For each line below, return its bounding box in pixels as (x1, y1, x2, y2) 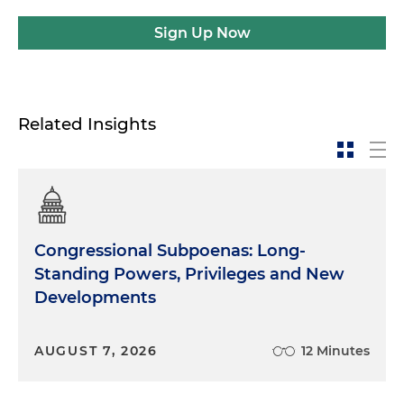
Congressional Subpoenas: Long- (34, 240, 306, 261)
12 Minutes (301, 342, 370, 359)
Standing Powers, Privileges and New (34, 263, 344, 284)
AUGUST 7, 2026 (34, 342, 158, 359)
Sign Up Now (153, 23, 251, 41)
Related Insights (18, 113, 156, 134)
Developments (34, 287, 156, 308)
